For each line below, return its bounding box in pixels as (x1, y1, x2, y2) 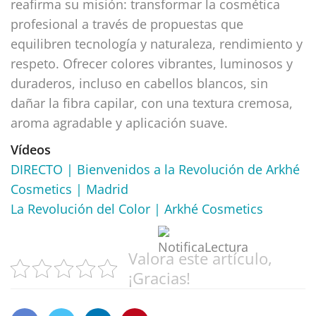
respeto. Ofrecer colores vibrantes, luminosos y (11, 54, 293, 72)
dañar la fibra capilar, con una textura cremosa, (11, 94, 293, 111)
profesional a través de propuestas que (11, 15, 243, 32)
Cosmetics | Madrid (11, 180, 128, 197)
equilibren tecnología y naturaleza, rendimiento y (11, 35, 303, 52)
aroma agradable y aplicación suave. (11, 114, 228, 131)
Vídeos (11, 140, 51, 158)
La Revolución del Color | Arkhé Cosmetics (11, 200, 263, 217)
